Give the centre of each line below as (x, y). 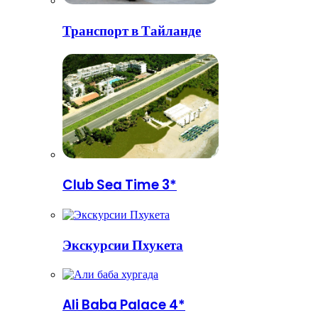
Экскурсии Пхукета (123, 245)
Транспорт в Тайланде (132, 31)
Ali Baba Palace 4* (124, 305)
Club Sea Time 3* (120, 185)
